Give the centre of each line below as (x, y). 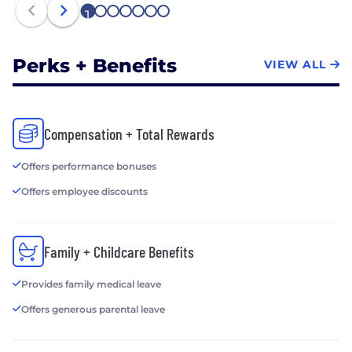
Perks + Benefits (95, 66)
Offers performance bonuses (89, 167)
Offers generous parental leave (93, 310)
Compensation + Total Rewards (129, 134)
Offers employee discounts (84, 192)
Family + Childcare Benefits (119, 252)
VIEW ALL (295, 64)
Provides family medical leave (91, 284)
